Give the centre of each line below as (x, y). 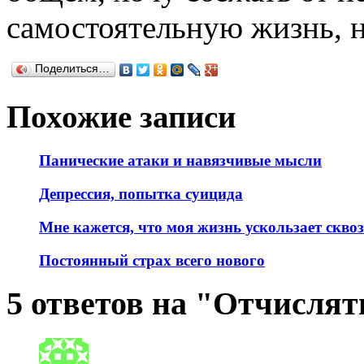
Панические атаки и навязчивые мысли (180, 161)
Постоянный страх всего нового (152, 260)
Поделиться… (72, 68)
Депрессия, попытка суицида (141, 194)
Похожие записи (121, 117)
